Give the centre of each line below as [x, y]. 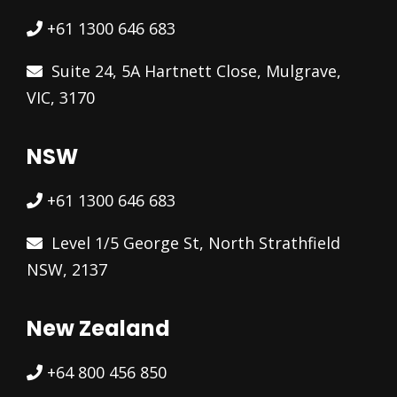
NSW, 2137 [66, 269]
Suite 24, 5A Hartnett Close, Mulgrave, [196, 70]
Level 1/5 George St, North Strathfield [195, 242]
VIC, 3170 [60, 97]
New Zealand [98, 328]
